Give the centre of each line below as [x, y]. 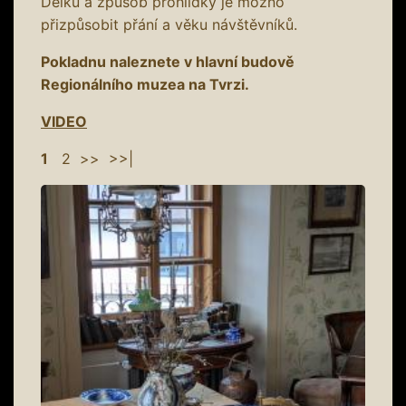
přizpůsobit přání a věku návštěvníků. [169, 24]
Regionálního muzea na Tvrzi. [145, 84]
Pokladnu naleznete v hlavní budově [168, 61]
